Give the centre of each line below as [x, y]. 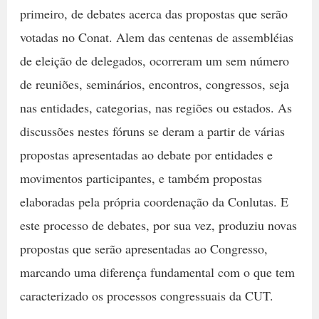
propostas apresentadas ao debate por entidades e [146, 154]
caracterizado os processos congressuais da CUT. [146, 295]
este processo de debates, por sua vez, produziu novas [158, 225]
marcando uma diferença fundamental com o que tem [157, 272]
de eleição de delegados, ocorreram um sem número [154, 60]
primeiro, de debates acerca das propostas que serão [153, 13]
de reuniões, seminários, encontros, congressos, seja [154, 84]
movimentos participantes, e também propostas [141, 178]
